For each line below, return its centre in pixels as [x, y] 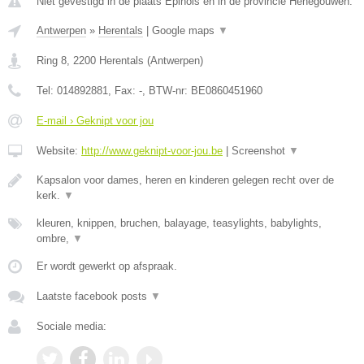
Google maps [185, 30]
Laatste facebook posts [93, 296]
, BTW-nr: [167, 91]
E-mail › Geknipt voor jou [95, 121]
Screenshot [260, 151]
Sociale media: [71, 326]
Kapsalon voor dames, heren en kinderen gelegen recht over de [185, 180]
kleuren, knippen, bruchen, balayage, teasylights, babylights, [179, 223]
